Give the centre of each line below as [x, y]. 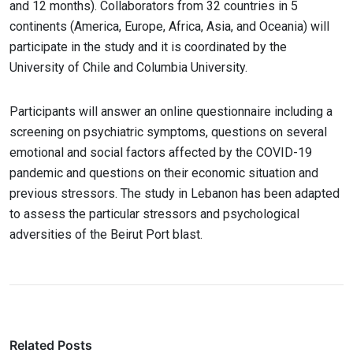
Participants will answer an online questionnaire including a [171, 111]
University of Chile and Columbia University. [128, 67]
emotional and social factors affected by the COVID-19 [161, 152]
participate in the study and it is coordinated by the [148, 47]
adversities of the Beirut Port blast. [106, 234]
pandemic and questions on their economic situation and [164, 173]
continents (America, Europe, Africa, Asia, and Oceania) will [169, 26]
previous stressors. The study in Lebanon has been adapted [175, 193]
